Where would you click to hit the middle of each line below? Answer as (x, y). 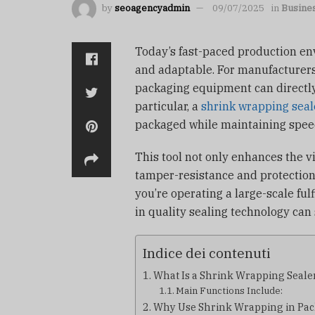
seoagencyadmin (152, 8)
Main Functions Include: (230, 291)
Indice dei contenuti (207, 253)
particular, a (168, 107)
